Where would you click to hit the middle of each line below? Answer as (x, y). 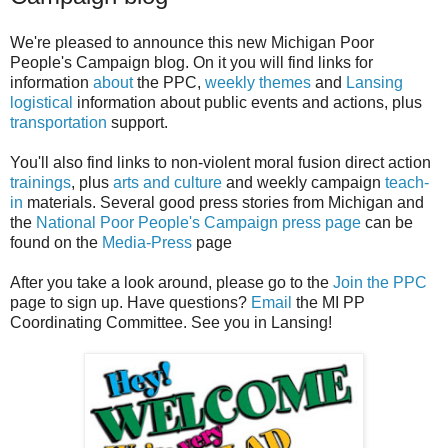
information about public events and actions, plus (247, 103)
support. (137, 123)
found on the (56, 243)
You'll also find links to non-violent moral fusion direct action (220, 163)
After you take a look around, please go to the (171, 283)
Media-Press (147, 243)
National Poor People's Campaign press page (198, 223)
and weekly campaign (303, 183)
